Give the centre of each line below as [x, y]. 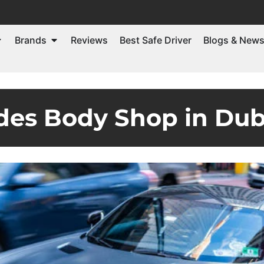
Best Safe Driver [156, 40]
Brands [31, 40]
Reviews [89, 40]
